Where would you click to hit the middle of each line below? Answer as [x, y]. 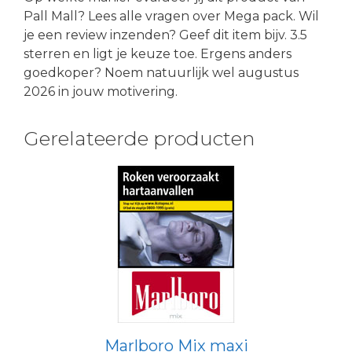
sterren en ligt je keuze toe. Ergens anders [158, 53]
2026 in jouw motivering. [101, 91]
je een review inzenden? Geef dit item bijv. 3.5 [165, 35]
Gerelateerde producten [139, 138]
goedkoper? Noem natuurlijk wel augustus [161, 72]
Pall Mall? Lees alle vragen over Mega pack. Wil [171, 16]
